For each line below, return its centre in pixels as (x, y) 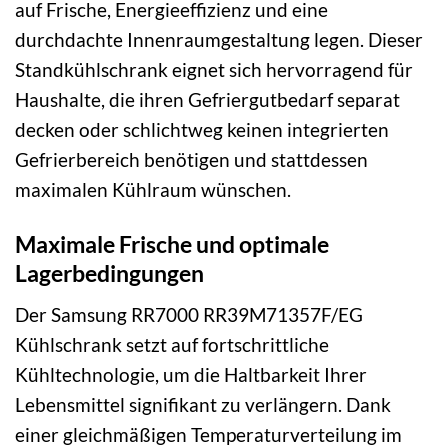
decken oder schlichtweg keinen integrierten (202, 130)
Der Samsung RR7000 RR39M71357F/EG (189, 314)
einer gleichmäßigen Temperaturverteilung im (208, 434)
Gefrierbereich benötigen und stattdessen (191, 160)
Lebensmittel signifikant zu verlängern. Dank (203, 404)
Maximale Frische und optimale (172, 244)
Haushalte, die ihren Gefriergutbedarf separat (207, 100)
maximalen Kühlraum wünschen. (153, 190)
